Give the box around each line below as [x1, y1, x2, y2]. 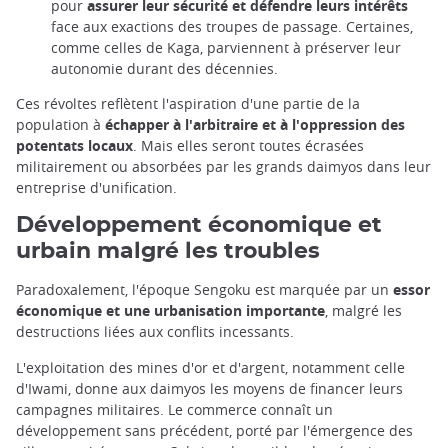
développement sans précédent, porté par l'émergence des [16, 420, 413, 440]
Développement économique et [16, 214, 382, 237]
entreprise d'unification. [16, 178, 177, 198]
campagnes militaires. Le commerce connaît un [16, 399, 333, 419]
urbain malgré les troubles [16, 240, 320, 263]
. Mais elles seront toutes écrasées [133, 136, 364, 156]
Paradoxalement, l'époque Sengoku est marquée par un [16, 280, 393, 300]
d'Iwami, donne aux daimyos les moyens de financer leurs [16, 378, 403, 398]
